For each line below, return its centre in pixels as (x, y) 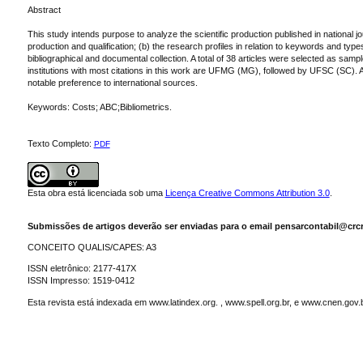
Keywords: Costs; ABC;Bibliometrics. (99, 107)
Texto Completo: (60, 143)
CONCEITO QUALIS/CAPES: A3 (92, 248)
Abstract (44, 9)
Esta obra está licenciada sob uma (96, 192)
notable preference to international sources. (112, 82)
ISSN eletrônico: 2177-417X (81, 269)
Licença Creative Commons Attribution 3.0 (247, 192)
